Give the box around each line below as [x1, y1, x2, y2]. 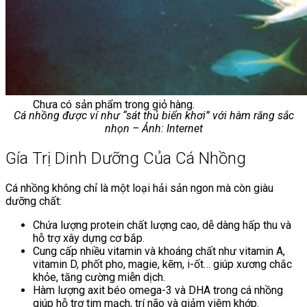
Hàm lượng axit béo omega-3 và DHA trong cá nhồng [33, 283, 283, 297]
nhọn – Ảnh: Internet [104, 122, 203, 136]
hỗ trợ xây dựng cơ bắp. [33, 231, 145, 245]
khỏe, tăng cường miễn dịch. [33, 270, 165, 284]
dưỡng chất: [5, 194, 62, 208]
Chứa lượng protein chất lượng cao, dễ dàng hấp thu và [33, 218, 291, 232]
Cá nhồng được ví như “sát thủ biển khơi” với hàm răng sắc [13, 109, 294, 123]
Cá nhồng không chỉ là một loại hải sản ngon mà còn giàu [5, 181, 273, 195]
